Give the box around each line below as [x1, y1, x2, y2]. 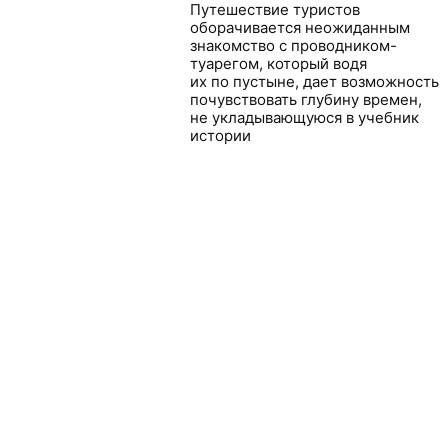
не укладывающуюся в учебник [189, 108, 419, 127]
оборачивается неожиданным [189, 18, 410, 37]
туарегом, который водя [189, 54, 367, 73]
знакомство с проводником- [189, 36, 397, 55]
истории [189, 126, 251, 145]
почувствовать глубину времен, [189, 90, 422, 109]
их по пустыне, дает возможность [189, 72, 439, 91]
